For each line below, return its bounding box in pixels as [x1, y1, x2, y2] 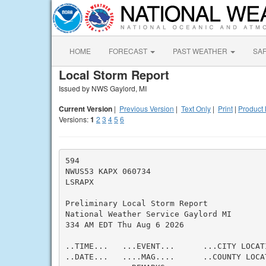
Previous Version [119, 103, 174, 113]
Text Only [181, 103, 211, 113]
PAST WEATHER [173, 46, 229, 56]
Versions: [59, 114, 90, 124]
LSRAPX [65, 177, 94, 186]
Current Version [59, 103, 112, 114]
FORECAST [109, 46, 149, 56]
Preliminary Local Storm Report [65, 198, 208, 208]
